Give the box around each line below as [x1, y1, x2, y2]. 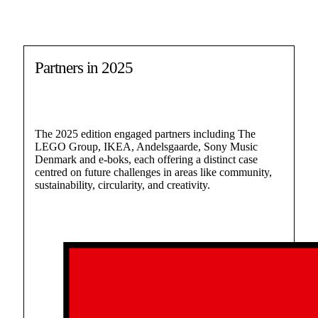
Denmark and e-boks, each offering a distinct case [35, 153, 258, 165]
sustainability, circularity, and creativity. [35, 179, 210, 191]
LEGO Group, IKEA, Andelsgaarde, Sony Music [35, 141, 258, 153]
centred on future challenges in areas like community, [35, 166, 272, 178]
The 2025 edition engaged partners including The [35, 128, 256, 140]
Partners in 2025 [35, 59, 133, 77]
